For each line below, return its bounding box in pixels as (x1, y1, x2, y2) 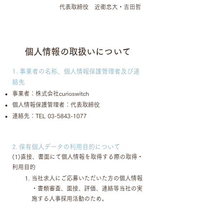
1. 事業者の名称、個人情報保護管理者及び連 (12, 68, 140, 74)
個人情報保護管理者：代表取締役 (12, 102, 100, 108)
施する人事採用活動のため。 (32, 196, 108, 201)
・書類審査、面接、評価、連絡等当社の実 (32, 185, 143, 191)
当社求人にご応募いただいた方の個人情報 (32, 175, 143, 181)
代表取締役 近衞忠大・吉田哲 (59, 4, 141, 10)
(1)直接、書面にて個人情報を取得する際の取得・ (12, 154, 143, 160)
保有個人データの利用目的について (19, 144, 120, 150)
